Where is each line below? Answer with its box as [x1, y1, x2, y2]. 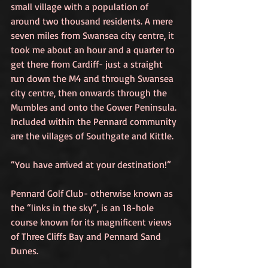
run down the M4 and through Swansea [11, 72, 176, 84]
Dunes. [11, 245, 38, 257]
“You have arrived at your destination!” [11, 159, 171, 170]
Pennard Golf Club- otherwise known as [11, 187, 175, 199]
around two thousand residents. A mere [11, 15, 175, 27]
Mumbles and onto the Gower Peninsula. [11, 101, 179, 113]
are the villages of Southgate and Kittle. [11, 130, 176, 142]
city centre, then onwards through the [11, 87, 169, 99]
